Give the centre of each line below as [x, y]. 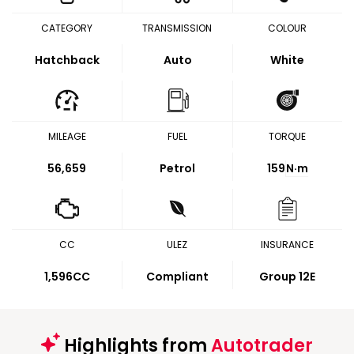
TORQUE [288, 136]
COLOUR [287, 28]
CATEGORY [67, 28]
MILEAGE [67, 136]
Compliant [177, 277]
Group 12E [288, 277]
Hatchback [67, 60]
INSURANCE [287, 245]
